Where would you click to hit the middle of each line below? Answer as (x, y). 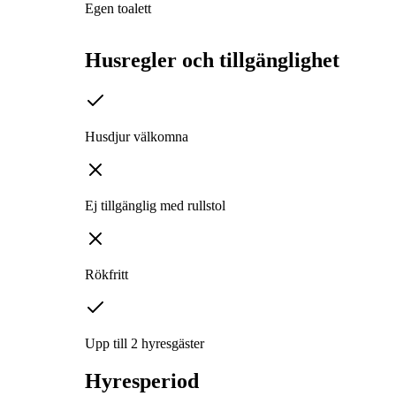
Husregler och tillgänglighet (212, 61)
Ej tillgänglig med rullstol (155, 206)
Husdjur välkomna (137, 137)
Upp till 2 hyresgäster (145, 344)
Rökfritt (107, 275)
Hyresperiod (142, 381)
